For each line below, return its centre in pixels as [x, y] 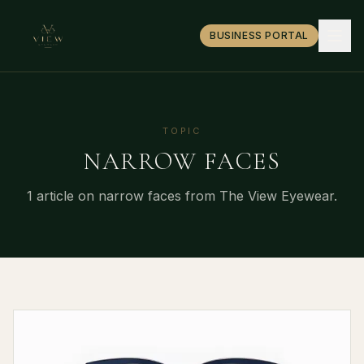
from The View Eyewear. [259, 196]
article [53, 196]
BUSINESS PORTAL [259, 35]
